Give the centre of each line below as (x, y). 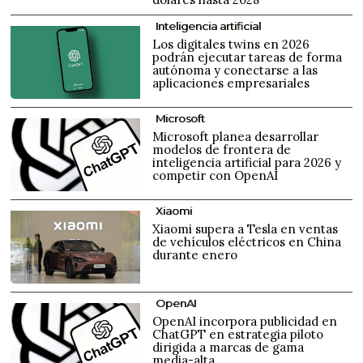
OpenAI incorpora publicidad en (245, 322)
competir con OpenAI (216, 176)
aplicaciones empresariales (231, 83)
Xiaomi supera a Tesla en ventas (246, 229)
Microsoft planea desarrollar (236, 137)
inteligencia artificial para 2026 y (247, 163)
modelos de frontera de (222, 150)
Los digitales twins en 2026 (231, 45)
